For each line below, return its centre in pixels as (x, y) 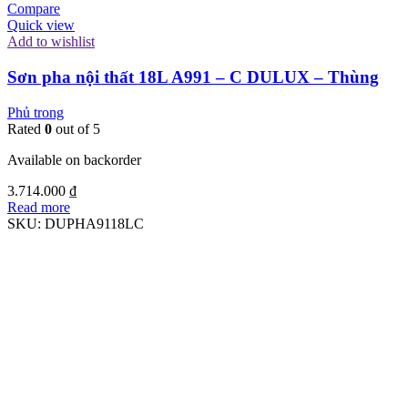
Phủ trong (36, 112)
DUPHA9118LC (94, 223)
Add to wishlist (51, 42)
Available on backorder (74, 159)
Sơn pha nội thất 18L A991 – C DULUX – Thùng (193, 76)
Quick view (41, 25)
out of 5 (76, 128)
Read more (39, 207)
